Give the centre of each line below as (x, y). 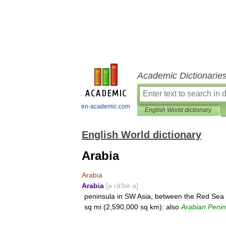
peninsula (100, 196)
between (168, 196)
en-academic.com (106, 106)
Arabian (193, 207)
